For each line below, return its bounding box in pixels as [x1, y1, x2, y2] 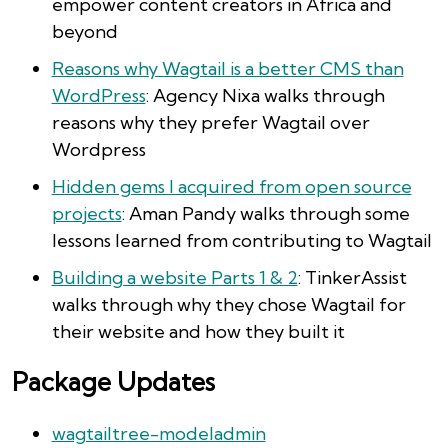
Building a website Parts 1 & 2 [51, 266, 298, 289]
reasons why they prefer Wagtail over [51, 111, 370, 134]
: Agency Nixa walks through [145, 84, 385, 107]
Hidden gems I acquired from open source [51, 175, 412, 198]
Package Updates [11, 366, 215, 397]
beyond [51, 20, 118, 43]
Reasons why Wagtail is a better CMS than [51, 57, 404, 80]
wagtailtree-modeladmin [51, 422, 266, 445]
